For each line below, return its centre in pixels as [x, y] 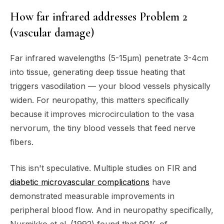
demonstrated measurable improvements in [92, 196]
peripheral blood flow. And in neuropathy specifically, [112, 210]
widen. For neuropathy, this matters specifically [99, 100]
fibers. [22, 142]
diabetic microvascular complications [80, 182]
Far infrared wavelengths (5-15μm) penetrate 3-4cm [109, 58]
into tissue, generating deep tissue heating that [97, 72]
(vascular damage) [52, 33]
